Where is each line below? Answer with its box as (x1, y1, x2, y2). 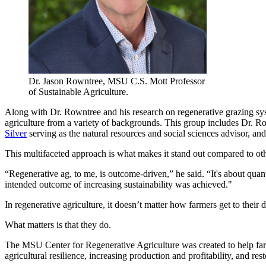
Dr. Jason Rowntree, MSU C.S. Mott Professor (28, 75, 205, 86)
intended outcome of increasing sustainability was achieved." (5, 179, 232, 189)
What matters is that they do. (5, 219, 111, 230)
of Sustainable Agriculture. (28, 86, 128, 97)
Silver (5, 128, 27, 138)
